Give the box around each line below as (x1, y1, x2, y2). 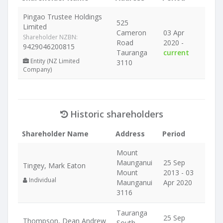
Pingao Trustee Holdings (23, 12, 102, 21)
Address (115, 129, 145, 138)
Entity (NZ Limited (29, 57, 80, 65)
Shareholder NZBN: (23, 33, 78, 41)
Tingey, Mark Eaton (23, 161, 86, 170)
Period (162, 129, 185, 138)
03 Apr (163, 28, 184, 37)
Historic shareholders (67, 108, 163, 120)
